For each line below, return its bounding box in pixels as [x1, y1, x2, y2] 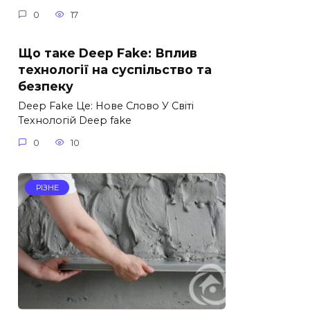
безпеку [18, 78, 73, 93]
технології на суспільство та [18, 62, 212, 77]
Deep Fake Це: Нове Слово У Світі [18, 100, 194, 113]
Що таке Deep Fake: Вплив [18, 45, 197, 60]
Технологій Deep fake [18, 114, 131, 127]
